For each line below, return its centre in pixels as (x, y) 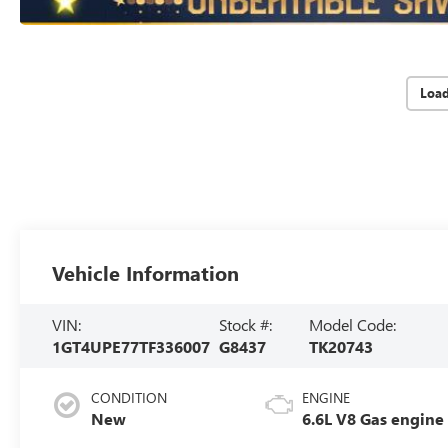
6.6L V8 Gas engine (373, 418)
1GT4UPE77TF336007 (131, 346)
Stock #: (245, 324)
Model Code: (353, 324)
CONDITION (129, 397)
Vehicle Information (146, 272)
